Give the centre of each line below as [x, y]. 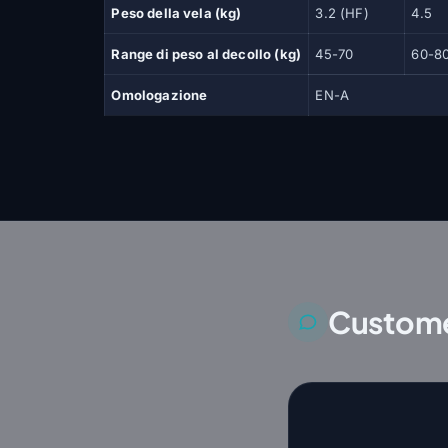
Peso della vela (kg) [176, 13]
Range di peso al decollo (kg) [206, 54]
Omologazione [159, 95]
